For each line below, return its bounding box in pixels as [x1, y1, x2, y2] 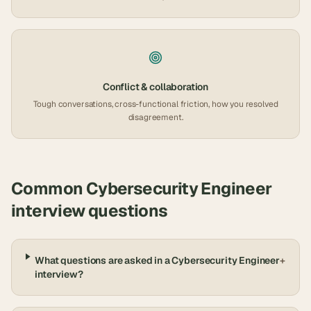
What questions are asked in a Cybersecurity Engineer [35, 254, 280, 267]
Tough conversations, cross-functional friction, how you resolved [33, 99, 278, 110]
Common [11, 178, 86, 199]
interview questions [11, 200, 168, 221]
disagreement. [128, 112, 183, 123]
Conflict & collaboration [102, 81, 209, 93]
